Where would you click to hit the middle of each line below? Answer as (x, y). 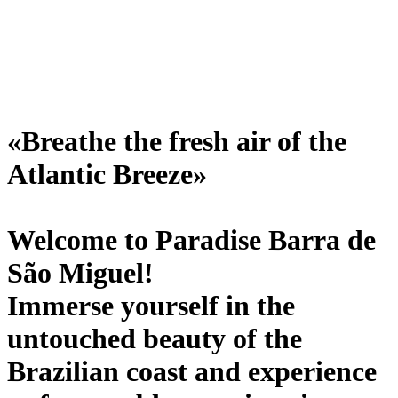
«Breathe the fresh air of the (177, 142)
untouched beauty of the (155, 339)
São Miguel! (80, 273)
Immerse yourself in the (151, 306)
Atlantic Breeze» (107, 175)
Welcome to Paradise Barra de (191, 240)
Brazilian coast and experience (192, 372)
